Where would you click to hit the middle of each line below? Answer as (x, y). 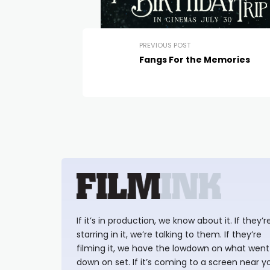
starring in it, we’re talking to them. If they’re (169, 234)
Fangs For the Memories (195, 59)
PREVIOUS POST (165, 45)
